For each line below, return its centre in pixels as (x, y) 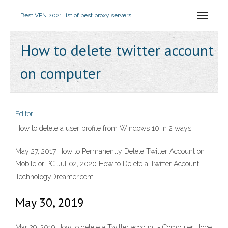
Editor (24, 114)
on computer (61, 73)
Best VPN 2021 (41, 15)
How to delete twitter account (117, 50)
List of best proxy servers (97, 15)
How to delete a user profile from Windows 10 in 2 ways (103, 128)
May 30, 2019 (50, 202)
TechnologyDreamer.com (54, 177)
